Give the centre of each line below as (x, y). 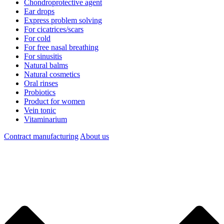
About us (94, 136)
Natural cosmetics (52, 74)
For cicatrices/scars (54, 29)
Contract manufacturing (41, 136)
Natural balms (46, 65)
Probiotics (40, 92)
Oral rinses (41, 83)
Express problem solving (63, 20)
